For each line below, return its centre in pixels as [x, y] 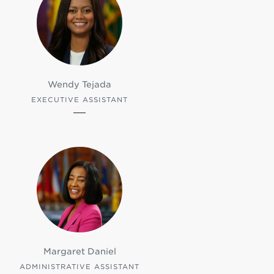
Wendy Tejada [80, 84]
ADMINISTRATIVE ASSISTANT [80, 267]
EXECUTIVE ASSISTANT [80, 100]
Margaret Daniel [80, 251]
